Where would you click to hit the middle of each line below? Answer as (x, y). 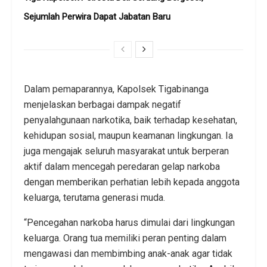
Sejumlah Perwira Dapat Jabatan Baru (97, 16)
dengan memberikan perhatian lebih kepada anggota (132, 182)
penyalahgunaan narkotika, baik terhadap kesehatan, (131, 120)
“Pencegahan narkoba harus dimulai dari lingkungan (129, 222)
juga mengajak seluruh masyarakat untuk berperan (126, 151)
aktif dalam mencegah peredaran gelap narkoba (122, 166)
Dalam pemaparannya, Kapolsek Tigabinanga (116, 89)
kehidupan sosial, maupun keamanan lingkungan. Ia (128, 135)
